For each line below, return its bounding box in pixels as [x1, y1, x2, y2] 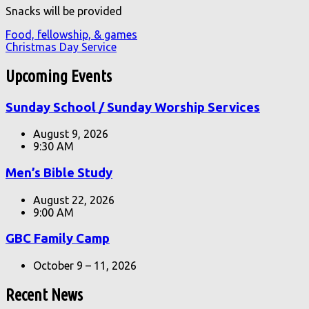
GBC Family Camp [6, 231, 110, 246]
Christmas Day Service [6, 40, 117, 53]
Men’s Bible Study [6, 165, 112, 180]
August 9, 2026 [33, 128, 108, 141]
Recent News [6, 286, 83, 304]
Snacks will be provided [6, 4, 122, 17]
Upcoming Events [6, 66, 112, 86]
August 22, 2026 [33, 193, 114, 206]
